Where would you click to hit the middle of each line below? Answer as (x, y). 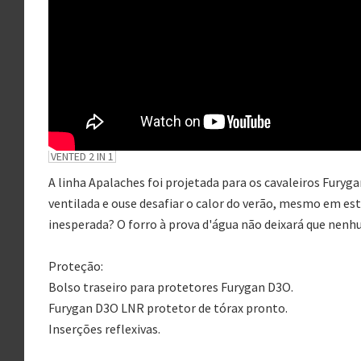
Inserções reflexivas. (104, 329)
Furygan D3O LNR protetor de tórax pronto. (168, 308)
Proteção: (76, 266)
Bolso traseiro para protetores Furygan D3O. (171, 287)
